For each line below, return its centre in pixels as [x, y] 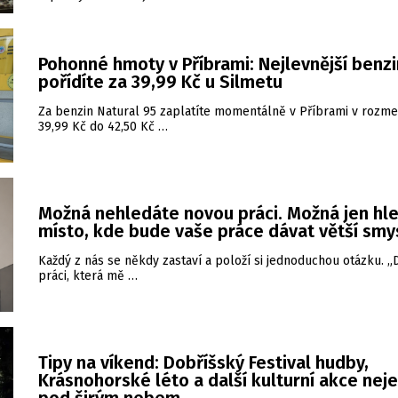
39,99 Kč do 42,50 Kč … [103, 127]
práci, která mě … [88, 276]
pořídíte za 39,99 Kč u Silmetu [160, 82]
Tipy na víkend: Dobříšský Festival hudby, [203, 362]
